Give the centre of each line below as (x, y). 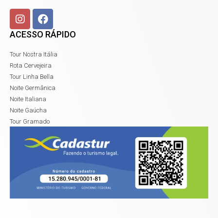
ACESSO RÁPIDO (43, 35)
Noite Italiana (28, 99)
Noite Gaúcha (28, 110)
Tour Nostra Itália (34, 54)
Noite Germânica (33, 88)
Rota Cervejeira (31, 66)
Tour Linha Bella (32, 77)
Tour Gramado (30, 122)
